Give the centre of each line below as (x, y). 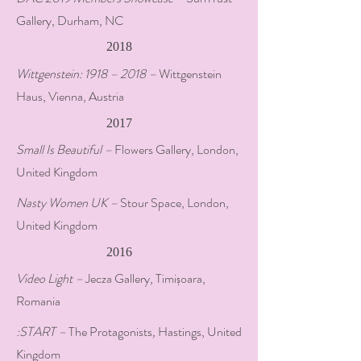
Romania (38, 301)
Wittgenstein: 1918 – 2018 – (87, 74)
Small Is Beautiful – (65, 149)
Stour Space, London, (174, 203)
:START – (42, 332)
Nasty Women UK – (68, 203)
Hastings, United (200, 332)
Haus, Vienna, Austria (70, 96)
